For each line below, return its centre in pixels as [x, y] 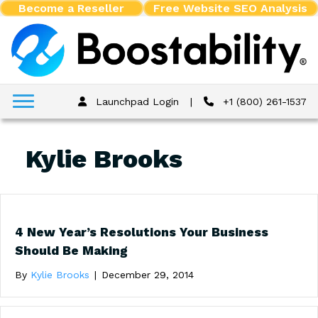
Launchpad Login [136, 101]
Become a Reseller [72, 8]
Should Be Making [71, 250]
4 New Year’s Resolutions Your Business [142, 232]
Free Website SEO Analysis [231, 8]
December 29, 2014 [148, 274]
